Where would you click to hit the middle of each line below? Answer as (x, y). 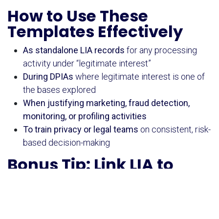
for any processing (161, 50)
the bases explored (59, 89)
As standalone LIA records (74, 50)
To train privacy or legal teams (81, 129)
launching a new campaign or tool (135, 198)
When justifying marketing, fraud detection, (106, 103)
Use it (35, 198)
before (59, 198)
